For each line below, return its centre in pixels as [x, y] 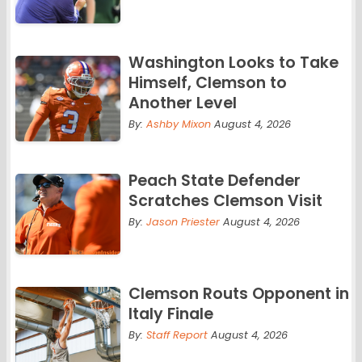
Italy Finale [170, 314]
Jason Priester [183, 222]
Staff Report [177, 335]
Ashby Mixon [178, 124]
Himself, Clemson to [207, 83]
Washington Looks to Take [233, 63]
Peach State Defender [214, 181]
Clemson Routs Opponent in [238, 294]
